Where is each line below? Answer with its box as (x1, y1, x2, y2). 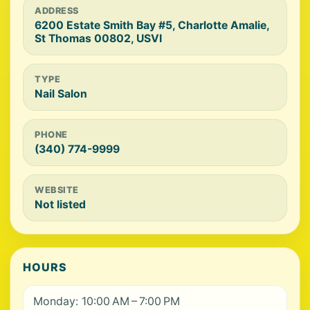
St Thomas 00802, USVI (35, 32, 162, 45)
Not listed (35, 198, 86, 211)
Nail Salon (35, 87, 87, 100)
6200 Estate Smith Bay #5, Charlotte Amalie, (35, 19, 269, 32)
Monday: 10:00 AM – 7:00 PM (33, 294, 180, 308)
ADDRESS (35, 6, 79, 16)
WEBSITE (35, 185, 79, 195)
